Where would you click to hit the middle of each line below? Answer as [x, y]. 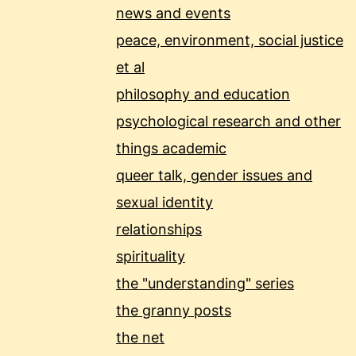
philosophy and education [203, 95]
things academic [171, 149]
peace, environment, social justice [230, 41]
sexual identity [164, 203]
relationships [159, 230]
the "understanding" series [205, 284]
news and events [173, 14]
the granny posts [174, 311]
